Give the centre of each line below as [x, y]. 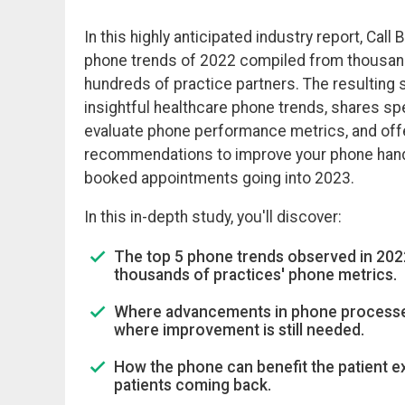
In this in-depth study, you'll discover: [213, 217]
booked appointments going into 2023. [219, 178]
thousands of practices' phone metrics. [255, 275]
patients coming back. [192, 386]
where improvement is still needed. [239, 330]
